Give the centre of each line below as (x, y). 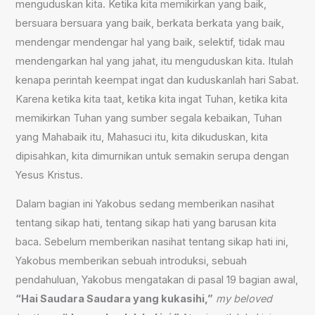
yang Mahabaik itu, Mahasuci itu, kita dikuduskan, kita (142, 137)
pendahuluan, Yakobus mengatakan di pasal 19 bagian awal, (157, 280)
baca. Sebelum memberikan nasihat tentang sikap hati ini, (152, 242)
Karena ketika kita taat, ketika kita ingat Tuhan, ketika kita (152, 99)
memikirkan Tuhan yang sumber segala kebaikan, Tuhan (149, 118)
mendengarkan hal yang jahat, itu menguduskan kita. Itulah (155, 61)
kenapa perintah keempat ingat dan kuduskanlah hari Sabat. (157, 80)
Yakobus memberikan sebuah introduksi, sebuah (131, 261)
